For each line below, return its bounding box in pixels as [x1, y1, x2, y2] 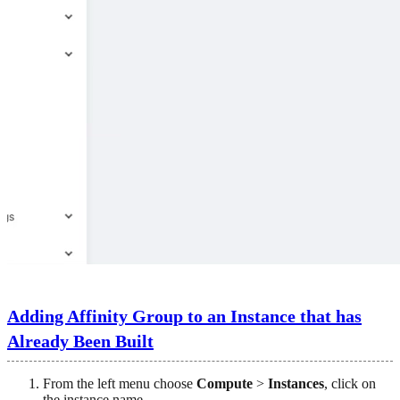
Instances [268, 375, 324, 391]
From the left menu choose [43, 375, 196, 391]
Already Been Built [7, 330, 154, 351]
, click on [324, 375, 376, 391]
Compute [196, 375, 253, 391]
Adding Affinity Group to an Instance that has [7, 305, 362, 326]
